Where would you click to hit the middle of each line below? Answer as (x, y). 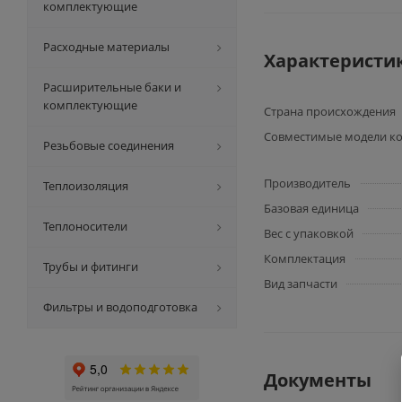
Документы (318, 380)
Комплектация (305, 258)
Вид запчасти (301, 284)
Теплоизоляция (86, 186)
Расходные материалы (106, 47)
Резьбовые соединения (109, 145)
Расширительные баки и (112, 87)
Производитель (307, 183)
